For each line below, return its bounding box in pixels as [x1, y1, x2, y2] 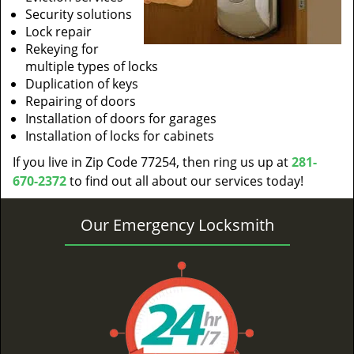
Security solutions [25, 6, 132, 23]
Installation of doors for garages [25, 110, 217, 127]
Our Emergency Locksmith [80, 214, 274, 235]
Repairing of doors [25, 92, 136, 110]
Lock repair [25, 23, 92, 40]
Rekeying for [25, 40, 99, 58]
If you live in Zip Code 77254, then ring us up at [13, 153, 292, 171]
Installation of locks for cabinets [25, 127, 214, 145]
